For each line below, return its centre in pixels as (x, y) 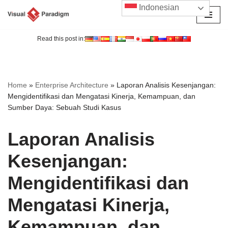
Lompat (20, 27)
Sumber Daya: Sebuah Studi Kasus (64, 108)
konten (19, 52)
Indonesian (158, 8)
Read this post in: (61, 39)
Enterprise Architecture (72, 85)
